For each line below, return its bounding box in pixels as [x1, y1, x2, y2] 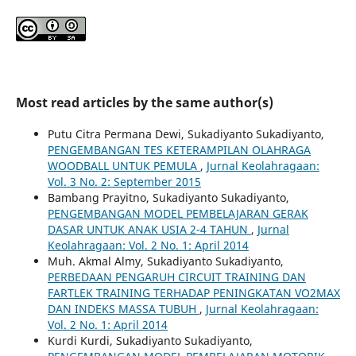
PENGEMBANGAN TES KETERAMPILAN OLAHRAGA [47, 141, 311, 157]
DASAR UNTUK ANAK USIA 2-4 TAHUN [47, 221, 251, 237]
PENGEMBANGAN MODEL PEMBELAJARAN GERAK [47, 205, 308, 221]
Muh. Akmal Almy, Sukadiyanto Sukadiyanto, [47, 253, 284, 269]
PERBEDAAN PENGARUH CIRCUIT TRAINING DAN [47, 269, 306, 284]
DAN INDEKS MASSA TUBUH [47, 300, 199, 316]
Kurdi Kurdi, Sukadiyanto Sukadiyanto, [47, 332, 253, 348]
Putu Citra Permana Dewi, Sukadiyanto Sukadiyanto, [47, 126, 324, 141]
